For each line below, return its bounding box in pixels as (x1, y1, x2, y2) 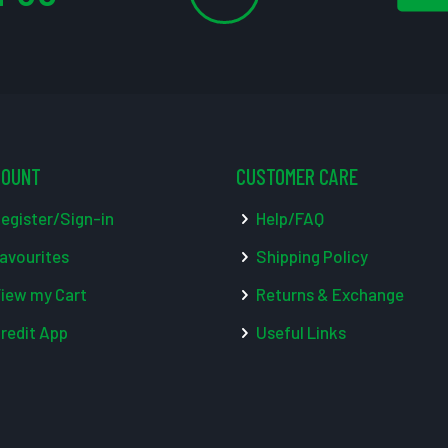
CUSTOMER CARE (236, 162, 358, 189)
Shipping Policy (253, 245, 368, 266)
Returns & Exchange (253, 283, 404, 304)
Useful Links (253, 321, 346, 342)
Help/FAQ (253, 207, 324, 228)
